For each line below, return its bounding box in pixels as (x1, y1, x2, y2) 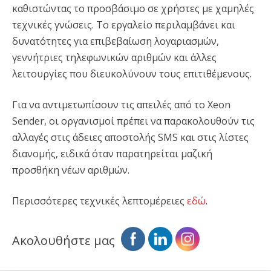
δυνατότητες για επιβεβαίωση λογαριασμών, (12, 34, 219, 48)
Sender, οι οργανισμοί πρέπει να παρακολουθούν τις (12, 114, 255, 128)
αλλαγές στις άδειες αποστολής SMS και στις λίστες (12, 131, 249, 145)
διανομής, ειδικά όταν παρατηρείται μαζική (12, 147, 212, 161)
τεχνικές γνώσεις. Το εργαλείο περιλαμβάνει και (12, 18, 235, 32)
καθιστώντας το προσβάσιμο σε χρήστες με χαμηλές (12, 2, 254, 16)
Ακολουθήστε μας (12, 232, 115, 249)
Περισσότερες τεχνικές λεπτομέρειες (12, 194, 187, 208)
